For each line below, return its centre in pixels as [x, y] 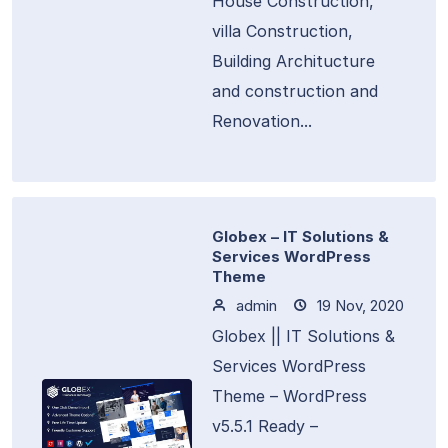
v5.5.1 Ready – [265, 426]
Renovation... [262, 121]
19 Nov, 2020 [358, 305]
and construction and [295, 91]
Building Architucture [293, 61]
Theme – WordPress [289, 396]
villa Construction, [282, 31]
